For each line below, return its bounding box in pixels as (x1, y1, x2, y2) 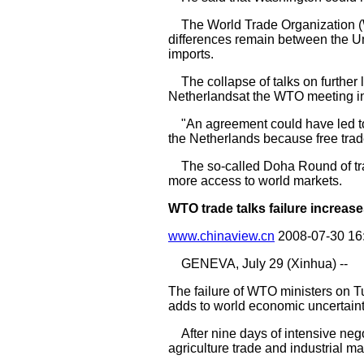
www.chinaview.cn (168, 229, 275, 243)
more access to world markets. (168, 174, 342, 188)
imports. (168, 47, 214, 61)
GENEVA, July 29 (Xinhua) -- (168, 257, 348, 271)
